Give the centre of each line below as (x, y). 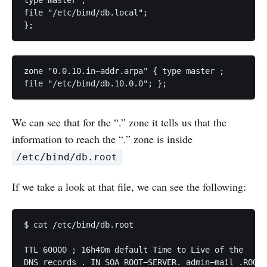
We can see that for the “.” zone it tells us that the (119, 122)
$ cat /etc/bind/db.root (81, 225)
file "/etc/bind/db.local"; (88, 13)
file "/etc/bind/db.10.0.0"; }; (95, 84)
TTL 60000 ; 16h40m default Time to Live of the (136, 250)
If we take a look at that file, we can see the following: (129, 187)
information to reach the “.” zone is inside (102, 139)
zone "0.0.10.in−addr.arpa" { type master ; (126, 71)
